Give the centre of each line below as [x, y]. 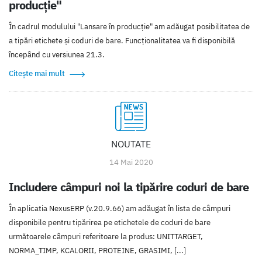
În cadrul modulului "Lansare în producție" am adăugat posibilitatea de [129, 27]
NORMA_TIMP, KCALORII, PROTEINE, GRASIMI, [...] [97, 251]
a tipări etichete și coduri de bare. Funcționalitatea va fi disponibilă [122, 41]
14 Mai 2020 [131, 163]
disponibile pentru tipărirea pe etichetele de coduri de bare [110, 223]
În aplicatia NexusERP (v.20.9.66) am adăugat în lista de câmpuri [120, 209]
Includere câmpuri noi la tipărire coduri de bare [129, 187]
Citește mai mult [37, 74]
